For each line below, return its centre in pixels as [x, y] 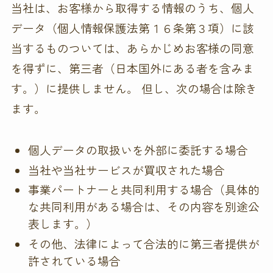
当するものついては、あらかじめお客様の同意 [132, 48]
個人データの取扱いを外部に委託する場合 [138, 149]
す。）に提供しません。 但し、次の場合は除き [134, 88]
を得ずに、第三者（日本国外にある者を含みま [132, 68]
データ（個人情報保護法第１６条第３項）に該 [132, 28]
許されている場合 [75, 261]
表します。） [63, 224]
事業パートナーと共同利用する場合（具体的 [144, 190]
